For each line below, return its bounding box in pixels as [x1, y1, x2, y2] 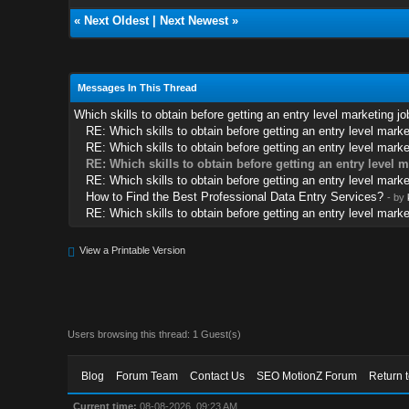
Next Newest [159, 13, 228, 27]
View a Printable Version [79, 244, 186, 256]
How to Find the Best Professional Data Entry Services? [85, 189, 383, 204]
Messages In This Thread [77, 81, 197, 93]
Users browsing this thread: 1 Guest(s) [68, 328, 242, 340]
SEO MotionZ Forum [257, 369, 358, 383]
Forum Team [116, 369, 179, 383]
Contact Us [190, 369, 246, 383]
